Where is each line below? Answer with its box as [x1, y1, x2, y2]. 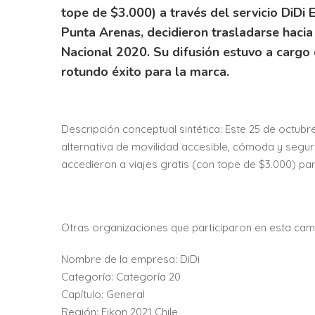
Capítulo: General [61, 288, 145, 302]
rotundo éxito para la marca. [61, 63, 229, 81]
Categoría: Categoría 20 [61, 270, 181, 284]
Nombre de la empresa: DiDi [61, 252, 200, 266]
